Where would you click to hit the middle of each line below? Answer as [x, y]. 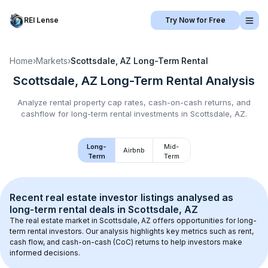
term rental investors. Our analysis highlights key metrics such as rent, [133, 231]
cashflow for [46, 114]
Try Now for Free [195, 20]
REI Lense [41, 20]
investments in [161, 114]
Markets [52, 61]
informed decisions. [45, 253]
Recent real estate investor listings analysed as [123, 197]
